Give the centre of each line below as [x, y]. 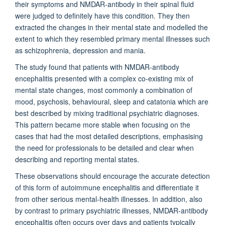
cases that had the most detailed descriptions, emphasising [109, 136]
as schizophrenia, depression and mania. [83, 50]
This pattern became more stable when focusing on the [103, 124]
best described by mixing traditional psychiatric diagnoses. [107, 113]
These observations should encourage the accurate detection [113, 176]
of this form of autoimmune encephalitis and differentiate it [107, 187]
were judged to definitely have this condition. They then [102, 15]
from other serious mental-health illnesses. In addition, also [109, 199]
